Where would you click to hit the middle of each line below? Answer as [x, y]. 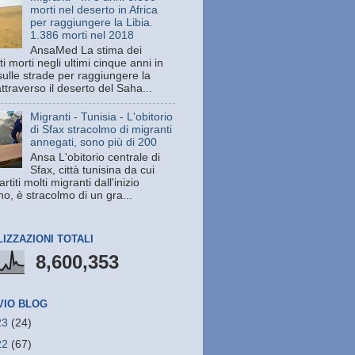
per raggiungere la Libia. [92, 23]
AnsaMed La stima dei [86, 51]
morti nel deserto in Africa [94, 10]
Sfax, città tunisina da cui [93, 170]
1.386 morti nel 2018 [82, 36]
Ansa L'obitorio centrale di [95, 157]
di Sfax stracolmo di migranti [101, 129]
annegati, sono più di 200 [94, 142]
